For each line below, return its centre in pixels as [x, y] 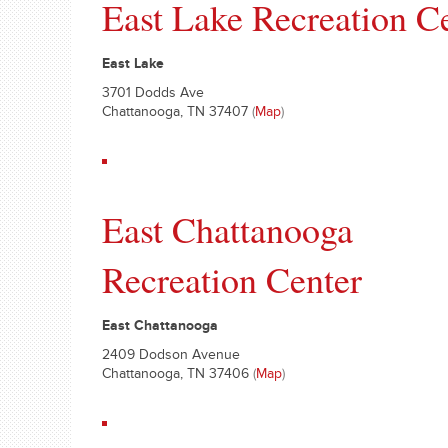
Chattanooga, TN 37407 [177, 114]
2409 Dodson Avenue [171, 357]
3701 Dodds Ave [153, 95]
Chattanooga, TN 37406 [177, 376]
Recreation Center [232, 279]
